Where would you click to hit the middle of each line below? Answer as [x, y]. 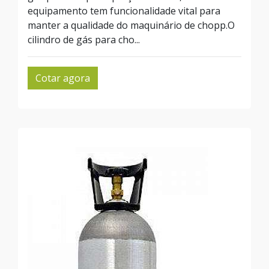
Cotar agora [63, 78]
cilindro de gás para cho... [84, 40]
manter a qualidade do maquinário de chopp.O [131, 25]
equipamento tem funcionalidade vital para [124, 11]
